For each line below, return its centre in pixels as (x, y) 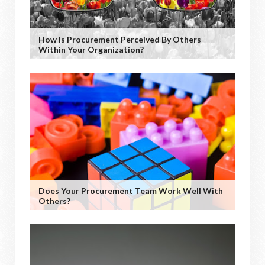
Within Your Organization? (91, 49)
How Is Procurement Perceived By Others (120, 39)
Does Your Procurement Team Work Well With (131, 191)
